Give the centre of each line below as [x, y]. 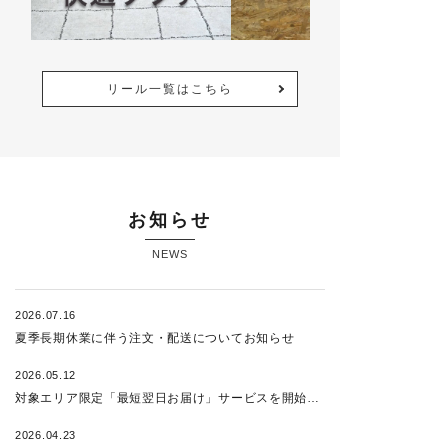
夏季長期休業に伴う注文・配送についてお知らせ [155, 337]
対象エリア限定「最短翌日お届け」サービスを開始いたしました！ [313, 397]
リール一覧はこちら [169, 88]
